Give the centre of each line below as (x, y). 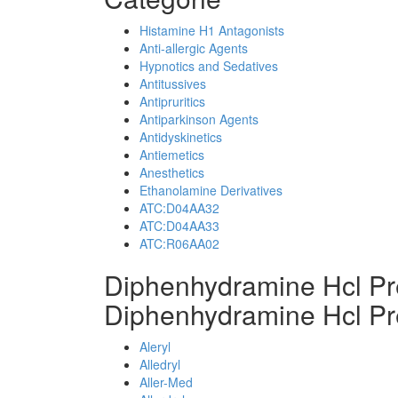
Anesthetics (172, 172)
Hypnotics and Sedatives (209, 66)
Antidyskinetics (181, 137)
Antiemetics (172, 155)
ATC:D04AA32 (179, 208)
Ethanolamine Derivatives (211, 190)
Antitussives (173, 84)
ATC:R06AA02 (179, 243)
